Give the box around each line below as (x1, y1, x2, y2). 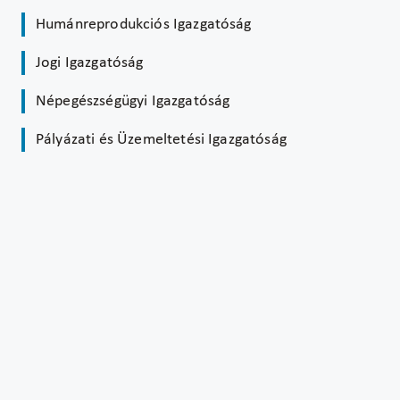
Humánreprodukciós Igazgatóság (36, 15, 252, 33)
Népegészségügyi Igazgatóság (36, 92, 230, 110)
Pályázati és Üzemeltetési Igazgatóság (36, 130, 287, 148)
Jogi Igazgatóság (36, 54, 144, 71)
